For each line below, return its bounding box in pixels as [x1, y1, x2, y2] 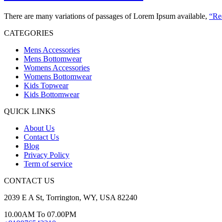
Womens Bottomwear [24, 72, 92, 81]
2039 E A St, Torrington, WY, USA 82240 [4, 193, 137, 202]
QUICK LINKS [4, 107, 55, 115]
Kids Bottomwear [24, 90, 79, 99]
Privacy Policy [24, 150, 69, 159]
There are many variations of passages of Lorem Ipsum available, [4, 11, 209, 20]
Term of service [24, 159, 72, 168]
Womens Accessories [24, 63, 90, 72]
